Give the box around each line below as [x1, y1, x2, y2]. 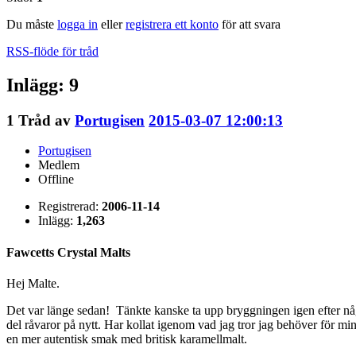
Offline [38, 172, 74, 187]
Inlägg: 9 [6, 74, 79, 95]
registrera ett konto [126, 17, 219, 31]
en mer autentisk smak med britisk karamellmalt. [6, 331, 247, 346]
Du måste [6, 17, 57, 31]
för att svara [219, 17, 281, 31]
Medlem [38, 158, 79, 172]
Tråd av [18, 111, 75, 129]
